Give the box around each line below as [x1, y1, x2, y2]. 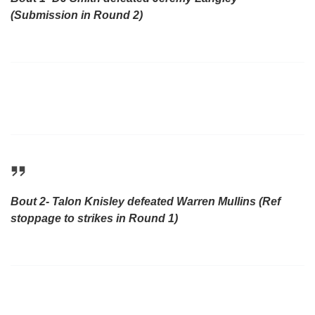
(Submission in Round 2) [11, 8, 143, 21]
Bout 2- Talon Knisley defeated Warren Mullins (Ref [11, 195, 281, 207]
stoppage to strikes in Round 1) [11, 212, 178, 224]
